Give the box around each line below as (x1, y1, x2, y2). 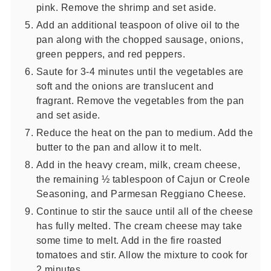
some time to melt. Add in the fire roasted (36, 235, 222, 246)
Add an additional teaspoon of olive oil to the (36, 19, 240, 31)
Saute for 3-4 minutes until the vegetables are (36, 66, 244, 77)
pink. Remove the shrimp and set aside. (36, 2, 217, 13)
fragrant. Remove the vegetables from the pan (36, 95, 244, 106)
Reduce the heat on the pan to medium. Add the (36, 127, 253, 139)
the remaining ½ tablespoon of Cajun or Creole (36, 174, 250, 185)
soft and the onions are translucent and (36, 80, 214, 92)
